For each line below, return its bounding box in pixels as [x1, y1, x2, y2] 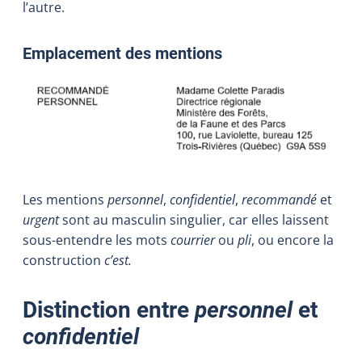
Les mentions [23, 190, 107, 208]
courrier [170, 230, 215, 249]
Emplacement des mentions [23, 43, 222, 63]
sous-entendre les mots [23, 230, 170, 249]
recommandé [242, 190, 317, 208]
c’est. [104, 250, 132, 269]
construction [23, 250, 104, 269]
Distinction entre [23, 296, 195, 323]
